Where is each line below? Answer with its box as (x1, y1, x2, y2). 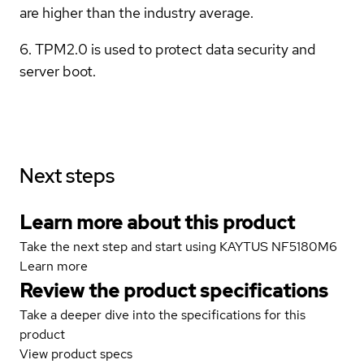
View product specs (19, 344, 132, 362)
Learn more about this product (19, 209, 295, 235)
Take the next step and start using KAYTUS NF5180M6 (19, 237, 337, 255)
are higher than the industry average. (19, 2, 253, 22)
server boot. (19, 61, 96, 80)
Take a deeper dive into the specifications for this (19, 305, 305, 323)
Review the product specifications (19, 277, 328, 303)
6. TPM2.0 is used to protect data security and (19, 39, 315, 58)
